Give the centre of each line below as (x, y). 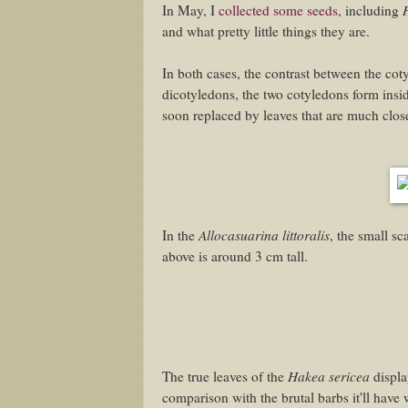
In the (180, 235)
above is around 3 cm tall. (235, 256)
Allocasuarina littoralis (264, 235)
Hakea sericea (329, 376)
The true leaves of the (225, 377)
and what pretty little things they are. (266, 31)
